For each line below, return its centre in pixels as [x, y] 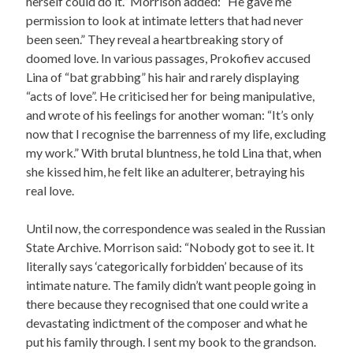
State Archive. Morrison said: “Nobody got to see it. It [170, 247]
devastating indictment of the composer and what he [166, 323]
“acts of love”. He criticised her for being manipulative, [170, 96]
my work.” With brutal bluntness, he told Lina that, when [173, 152]
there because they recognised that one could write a [167, 304]
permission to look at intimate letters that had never [164, 20]
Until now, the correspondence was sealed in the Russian [175, 228]
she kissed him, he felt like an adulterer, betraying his [165, 171]
